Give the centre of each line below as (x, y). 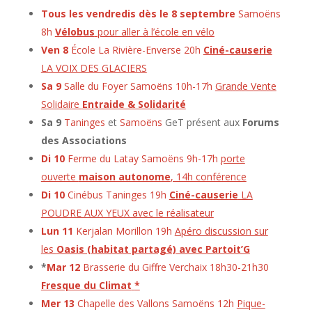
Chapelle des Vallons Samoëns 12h (155, 304)
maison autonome (124, 177)
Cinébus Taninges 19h (117, 195)
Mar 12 (63, 267)
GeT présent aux (202, 123)
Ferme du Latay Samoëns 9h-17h (142, 159)
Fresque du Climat (86, 286)
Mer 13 (57, 304)
